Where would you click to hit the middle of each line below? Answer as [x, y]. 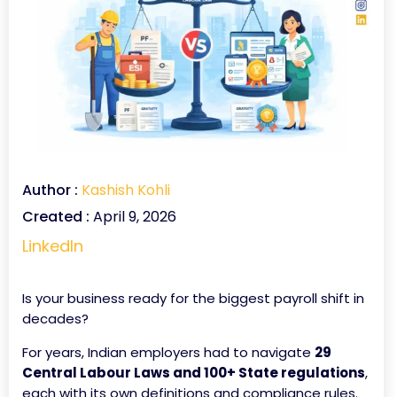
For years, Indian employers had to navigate [168, 352]
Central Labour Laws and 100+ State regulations [194, 373]
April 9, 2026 [133, 217]
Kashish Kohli [126, 190]
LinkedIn [53, 246]
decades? [55, 319]
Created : [56, 217]
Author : [50, 190]
